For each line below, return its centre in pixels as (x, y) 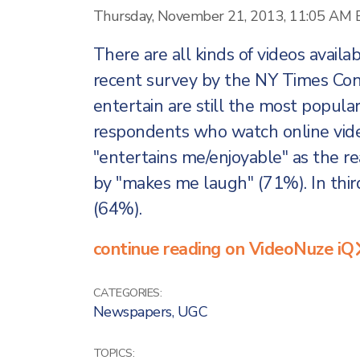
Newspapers (132, 311)
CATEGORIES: (127, 292)
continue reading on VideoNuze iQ (223, 249)
